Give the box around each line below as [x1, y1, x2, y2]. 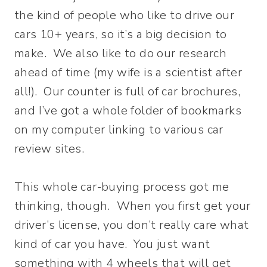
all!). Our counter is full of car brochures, [14, 83, 240, 100]
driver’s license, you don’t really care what [14, 217, 249, 233]
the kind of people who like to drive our [14, 7, 234, 23]
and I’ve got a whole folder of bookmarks [14, 103, 241, 119]
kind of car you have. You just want [14, 236, 210, 252]
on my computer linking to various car [14, 122, 223, 138]
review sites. [14, 141, 91, 157]
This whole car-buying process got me [14, 179, 229, 195]
